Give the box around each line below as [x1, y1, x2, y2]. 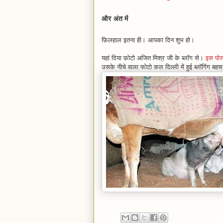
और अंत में [102, 14, 128, 23]
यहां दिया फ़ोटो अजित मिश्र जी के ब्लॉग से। [102, 54, 206, 62]
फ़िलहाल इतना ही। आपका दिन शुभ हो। [102, 36, 195, 44]
